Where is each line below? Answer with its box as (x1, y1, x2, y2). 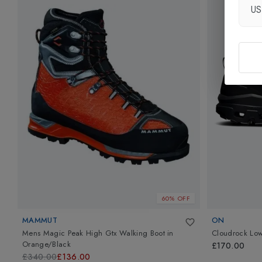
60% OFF (161, 193, 190, 203)
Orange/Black (22, 238, 71, 250)
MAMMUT (22, 215, 57, 226)
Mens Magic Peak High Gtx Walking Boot (22, 227, 165, 239)
